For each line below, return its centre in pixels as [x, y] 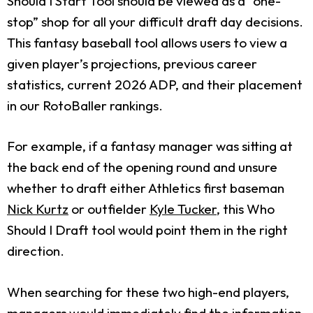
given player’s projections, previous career [132, 63]
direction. [36, 251]
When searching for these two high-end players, [148, 292]
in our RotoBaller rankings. [85, 105]
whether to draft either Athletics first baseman [146, 188]
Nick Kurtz [38, 209]
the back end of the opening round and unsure [142, 167]
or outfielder [109, 209]
